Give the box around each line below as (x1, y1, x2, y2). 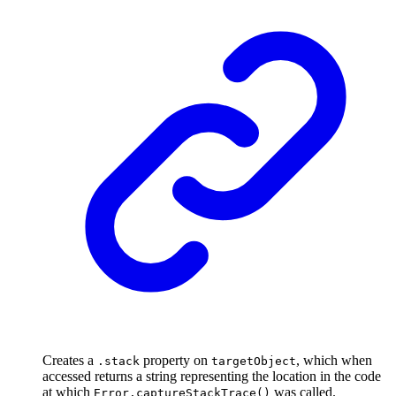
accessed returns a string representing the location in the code (42, 368, 381, 384)
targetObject (211, 354, 296, 368)
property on (140, 352, 211, 368)
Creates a (42, 352, 97, 368)
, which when (296, 352, 372, 368)
